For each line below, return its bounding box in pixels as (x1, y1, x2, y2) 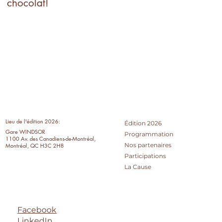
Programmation (124, 130, 174, 138)
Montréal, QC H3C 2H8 (5, 141, 64, 149)
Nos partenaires (124, 141, 172, 149)
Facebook (17, 205, 57, 215)
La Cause (124, 163, 152, 171)
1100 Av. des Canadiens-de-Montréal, (5, 134, 96, 142)
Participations (124, 152, 166, 160)
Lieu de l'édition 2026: (5, 117, 60, 125)
